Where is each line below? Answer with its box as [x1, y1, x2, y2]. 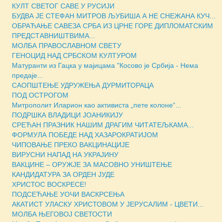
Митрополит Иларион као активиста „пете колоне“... [12, 101, 181, 109]
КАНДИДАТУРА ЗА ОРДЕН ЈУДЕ [12, 170, 114, 178]
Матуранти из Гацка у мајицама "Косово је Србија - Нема [12, 61, 198, 69]
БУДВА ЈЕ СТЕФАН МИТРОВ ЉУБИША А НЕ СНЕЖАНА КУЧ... [12, 11, 216, 20]
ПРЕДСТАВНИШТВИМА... [12, 31, 95, 40]
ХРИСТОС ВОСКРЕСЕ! [12, 180, 86, 188]
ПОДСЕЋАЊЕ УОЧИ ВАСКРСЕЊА [12, 190, 124, 198]
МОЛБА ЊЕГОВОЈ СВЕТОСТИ [12, 210, 112, 218]
